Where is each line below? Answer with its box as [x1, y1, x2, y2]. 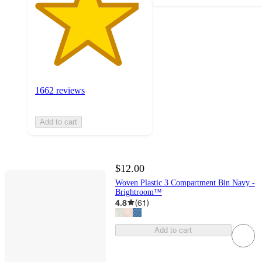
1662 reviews [35, 85, 85, 96]
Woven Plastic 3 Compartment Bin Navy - [115, 178, 255, 187]
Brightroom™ [115, 187, 162, 196]
